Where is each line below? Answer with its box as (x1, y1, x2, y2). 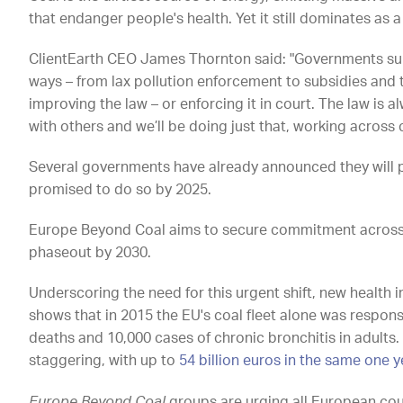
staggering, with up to (29, 354, 180, 369)
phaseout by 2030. (29, 246, 152, 261)
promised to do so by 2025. (29, 183, 212, 198)
